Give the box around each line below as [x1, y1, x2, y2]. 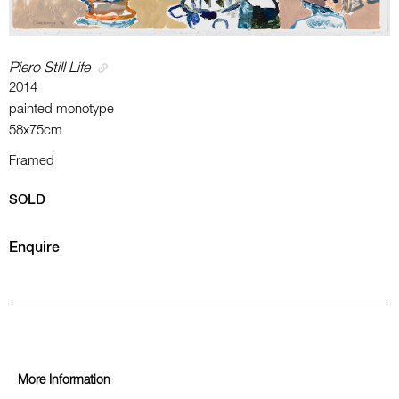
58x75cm [9, 123, 62, 137]
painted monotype [9, 102, 114, 116]
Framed [9, 153, 54, 167]
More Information [18, 373, 110, 387]
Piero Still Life [9, 61, 90, 76]
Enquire [9, 240, 60, 256]
